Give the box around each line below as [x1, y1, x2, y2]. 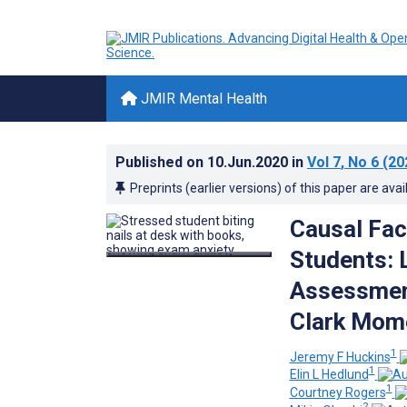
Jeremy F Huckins [289, 349, 391, 364]
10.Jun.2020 [207, 154, 292, 171]
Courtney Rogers [289, 384, 386, 400]
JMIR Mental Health [137, 90, 267, 107]
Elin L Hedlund [289, 367, 369, 382]
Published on [115, 154, 207, 171]
